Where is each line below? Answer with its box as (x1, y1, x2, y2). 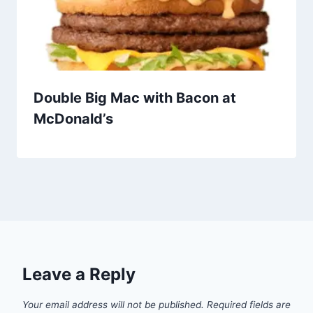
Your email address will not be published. (22, 299, 204, 311)
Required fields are (207, 299, 291, 311)
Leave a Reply (22, 264, 136, 285)
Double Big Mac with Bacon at (34, 89, 236, 107)
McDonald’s (34, 110, 113, 128)
